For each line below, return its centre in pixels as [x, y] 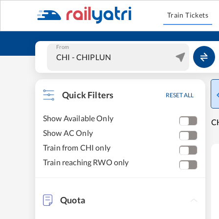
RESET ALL [180, 95]
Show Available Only [78, 118]
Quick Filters [88, 95]
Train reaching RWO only [86, 162]
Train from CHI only [77, 147]
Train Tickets [188, 15]
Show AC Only [68, 133]
